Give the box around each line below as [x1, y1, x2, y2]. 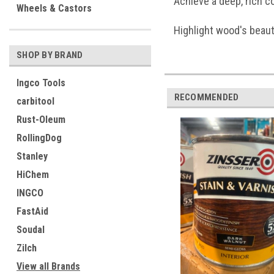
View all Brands [17, 261, 80, 272]
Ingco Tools [17, 77, 65, 89]
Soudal [17, 224, 45, 235]
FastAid [17, 206, 48, 217]
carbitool [17, 95, 54, 107]
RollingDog [17, 132, 62, 144]
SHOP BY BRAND [17, 50, 83, 61]
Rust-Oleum [17, 114, 65, 125]
